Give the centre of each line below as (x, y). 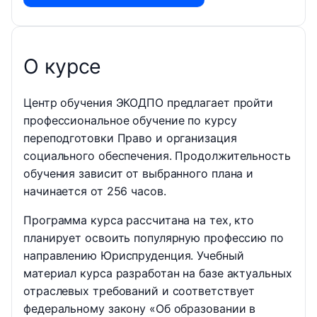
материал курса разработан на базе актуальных (158, 273)
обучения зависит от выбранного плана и (139, 174)
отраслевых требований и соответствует (139, 291)
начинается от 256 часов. (95, 191)
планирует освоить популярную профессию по (154, 238)
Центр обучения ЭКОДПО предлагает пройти (149, 103)
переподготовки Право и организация (130, 138)
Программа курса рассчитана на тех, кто (139, 220)
